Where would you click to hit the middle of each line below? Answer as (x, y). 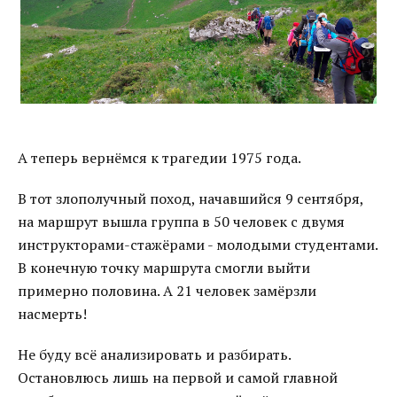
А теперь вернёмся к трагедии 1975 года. (160, 158)
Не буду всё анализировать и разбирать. (155, 354)
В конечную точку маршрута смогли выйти (164, 268)
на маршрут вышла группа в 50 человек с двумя (181, 222)
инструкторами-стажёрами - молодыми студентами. (198, 245)
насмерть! (52, 314)
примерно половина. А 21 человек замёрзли (167, 291)
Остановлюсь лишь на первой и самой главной (178, 378)
